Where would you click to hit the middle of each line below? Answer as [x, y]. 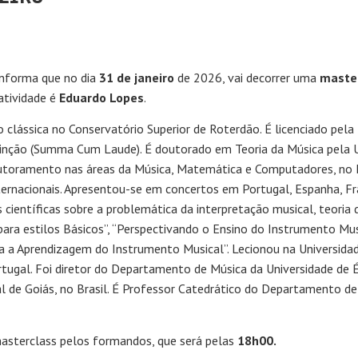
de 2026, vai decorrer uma [247, 77]
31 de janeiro [137, 77]
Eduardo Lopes [101, 97]
